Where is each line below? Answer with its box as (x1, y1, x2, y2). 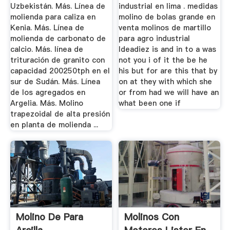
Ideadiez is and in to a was (119, 44, 217, 55)
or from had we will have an (119, 87, 219, 98)
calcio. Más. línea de (10, 44, 83, 55)
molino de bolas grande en (119, 12, 216, 23)
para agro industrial (119, 33, 190, 44)
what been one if (119, 98, 181, 109)
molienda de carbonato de (10, 33, 106, 44)
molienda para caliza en (10, 12, 95, 23)
